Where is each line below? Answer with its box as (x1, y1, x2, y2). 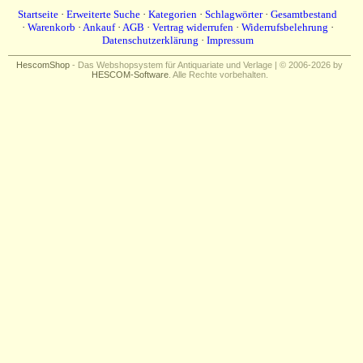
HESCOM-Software (91, 70, 169, 79)
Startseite (18, 8, 58, 20)
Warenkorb (27, 21, 75, 33)
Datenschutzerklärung (101, 34, 199, 46)
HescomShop (16, 60, 70, 70)
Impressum (206, 34, 254, 46)
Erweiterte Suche (66, 8, 140, 20)
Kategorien (148, 8, 197, 20)
